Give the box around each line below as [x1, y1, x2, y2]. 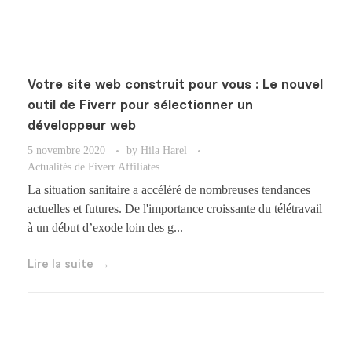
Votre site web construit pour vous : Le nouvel [27, 79, 323, 91]
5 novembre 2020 [27, 144, 105, 156]
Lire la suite [27, 259, 93, 271]
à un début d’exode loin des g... [27, 221, 183, 235]
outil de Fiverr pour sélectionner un [27, 99, 253, 112]
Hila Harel [141, 144, 190, 156]
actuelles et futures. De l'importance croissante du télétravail [27, 202, 322, 216]
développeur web [27, 119, 136, 132]
